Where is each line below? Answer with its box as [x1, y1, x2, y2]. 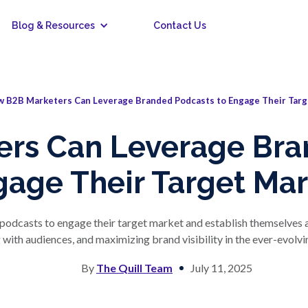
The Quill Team [96, 261, 173, 275]
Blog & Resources [12, 20, 96, 31]
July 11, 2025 [190, 261, 252, 275]
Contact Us [153, 20, 207, 31]
